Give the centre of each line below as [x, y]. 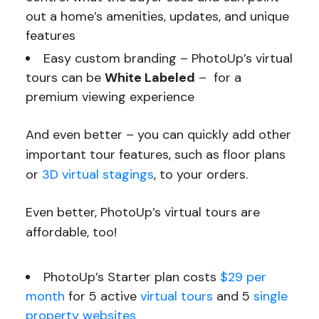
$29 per [243, 277]
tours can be [65, 77]
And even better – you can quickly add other [158, 134]
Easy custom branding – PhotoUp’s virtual [168, 58]
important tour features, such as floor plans [155, 154]
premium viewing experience [110, 96]
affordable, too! [74, 232]
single [270, 296]
